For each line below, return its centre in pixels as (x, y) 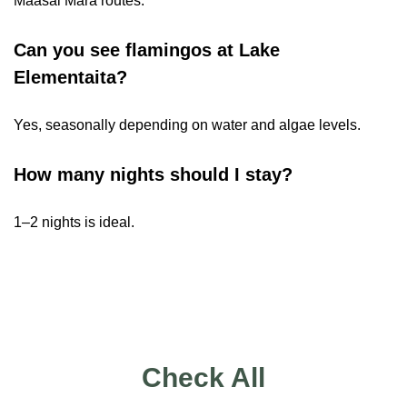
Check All (203, 378)
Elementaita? (70, 77)
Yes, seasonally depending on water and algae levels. (187, 125)
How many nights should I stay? (153, 174)
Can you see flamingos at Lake (147, 50)
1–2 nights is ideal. (74, 223)
